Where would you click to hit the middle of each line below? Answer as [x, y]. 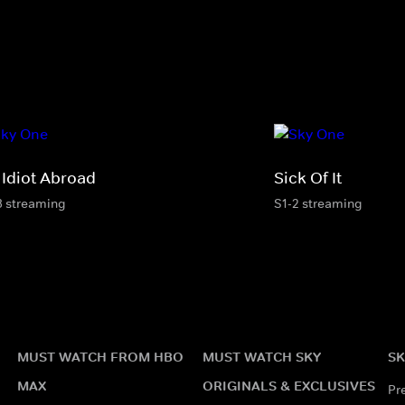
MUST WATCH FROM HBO [100, 356]
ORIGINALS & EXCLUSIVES [288, 385]
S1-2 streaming [318, 203]
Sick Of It [308, 178]
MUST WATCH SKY [261, 356]
